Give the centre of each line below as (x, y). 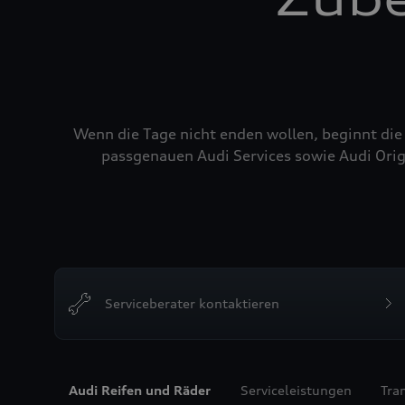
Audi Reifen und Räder (140, 390)
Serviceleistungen (296, 390)
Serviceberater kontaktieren (192, 303)
